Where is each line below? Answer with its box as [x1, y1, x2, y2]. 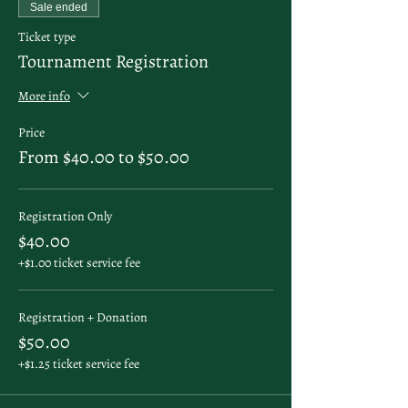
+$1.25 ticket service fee [18, 355, 139, 372]
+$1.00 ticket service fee [18, 254, 140, 271]
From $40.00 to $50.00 [18, 145, 189, 169]
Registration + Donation [18, 309, 148, 326]
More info [18, 87, 70, 106]
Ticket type [18, 28, 76, 46]
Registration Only [18, 208, 112, 225]
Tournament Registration [18, 49, 209, 74]
